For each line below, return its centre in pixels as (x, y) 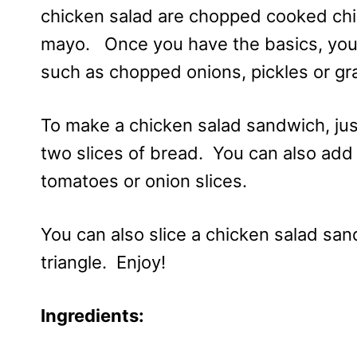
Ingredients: (92, 315)
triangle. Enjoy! (103, 262)
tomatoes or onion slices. (144, 180)
